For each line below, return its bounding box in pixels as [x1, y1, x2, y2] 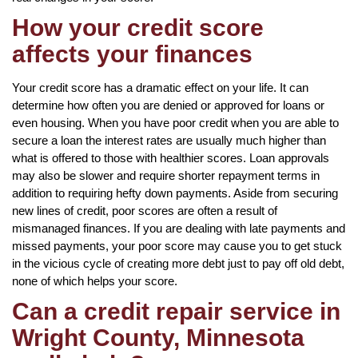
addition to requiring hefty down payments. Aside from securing [12, 185, 338, 200]
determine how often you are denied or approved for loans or [12, 97, 324, 112]
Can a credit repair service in [12, 297, 340, 324]
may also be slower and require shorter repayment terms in [12, 168, 320, 182]
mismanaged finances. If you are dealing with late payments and [12, 221, 345, 235]
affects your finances [12, 40, 253, 67]
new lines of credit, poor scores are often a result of [12, 203, 277, 217]
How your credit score [12, 14, 264, 41]
